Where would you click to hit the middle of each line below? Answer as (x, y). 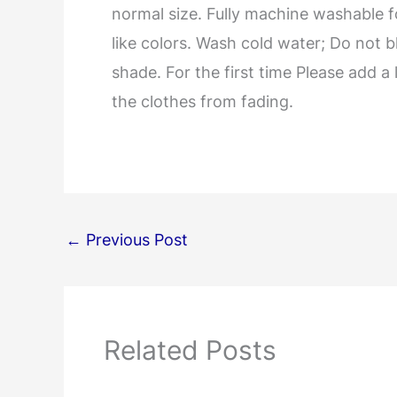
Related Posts (190, 350)
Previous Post (135, 239)
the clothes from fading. (202, 101)
